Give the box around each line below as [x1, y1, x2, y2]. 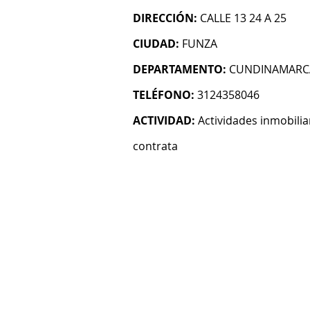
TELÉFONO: [133, 87, 194, 102]
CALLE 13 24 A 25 [200, 10, 286, 26]
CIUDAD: [133, 36, 179, 51]
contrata [133, 138, 178, 154]
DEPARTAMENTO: [133, 62, 226, 77]
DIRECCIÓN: [133, 10, 197, 26]
